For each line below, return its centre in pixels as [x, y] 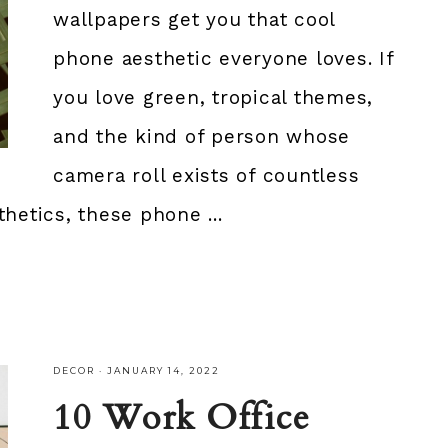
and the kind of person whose [202, 136]
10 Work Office [182, 417]
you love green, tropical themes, [213, 97]
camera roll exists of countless [206, 175]
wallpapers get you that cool [194, 19]
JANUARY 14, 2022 [164, 370]
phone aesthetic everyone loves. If [223, 58]
